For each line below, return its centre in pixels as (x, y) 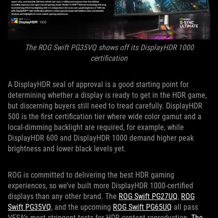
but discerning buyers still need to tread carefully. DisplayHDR (105, 106)
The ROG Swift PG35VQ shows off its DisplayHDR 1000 (109, 47)
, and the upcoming (82, 207)
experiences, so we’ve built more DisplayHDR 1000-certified (100, 185)
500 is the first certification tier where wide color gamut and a (105, 116)
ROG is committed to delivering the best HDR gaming (91, 175)
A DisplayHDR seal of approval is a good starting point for (98, 84)
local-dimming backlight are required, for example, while (96, 127)
